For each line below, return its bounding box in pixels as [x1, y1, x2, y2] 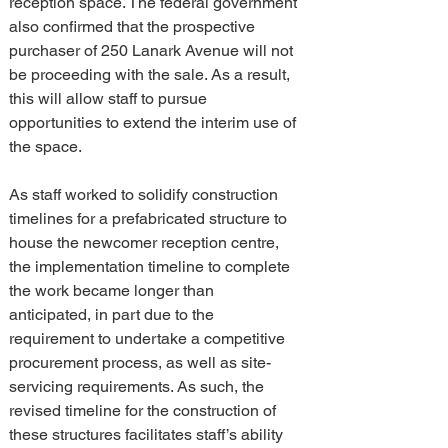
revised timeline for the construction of [9, 401, 280, 420]
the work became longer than [9, 281, 218, 300]
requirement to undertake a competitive [9, 329, 289, 348]
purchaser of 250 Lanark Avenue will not [9, 41, 297, 60]
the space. [9, 137, 82, 156]
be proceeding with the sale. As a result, [9, 65, 294, 84]
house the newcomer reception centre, [9, 233, 283, 252]
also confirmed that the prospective [9, 17, 259, 36]
